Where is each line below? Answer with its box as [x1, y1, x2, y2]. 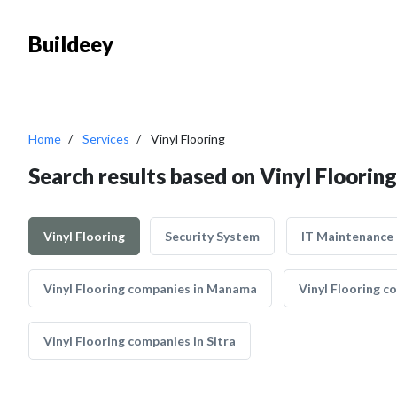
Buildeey [28, 31, 113, 57]
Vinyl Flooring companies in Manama [43, 281, 257, 296]
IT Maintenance [301, 229, 393, 244]
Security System [165, 229, 260, 244]
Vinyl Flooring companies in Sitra [43, 333, 236, 348]
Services [82, 131, 129, 146]
